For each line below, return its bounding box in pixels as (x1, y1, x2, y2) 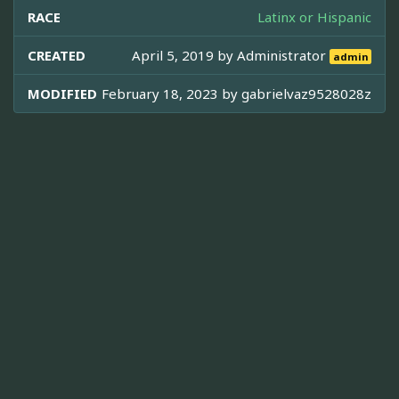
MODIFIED (28, 84, 97, 102)
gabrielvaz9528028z (241, 84, 371, 102)
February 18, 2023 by (102, 84, 241, 102)
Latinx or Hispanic (257, 7, 371, 26)
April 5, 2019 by (132, 45, 238, 64)
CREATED (28, 45, 85, 64)
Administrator (237, 45, 330, 64)
